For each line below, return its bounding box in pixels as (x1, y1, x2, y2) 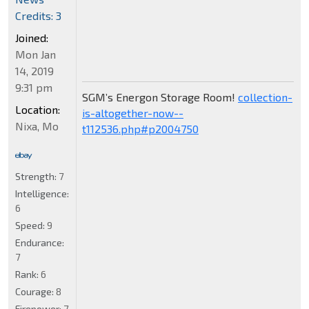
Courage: (15, 286, 56, 298)
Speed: (15, 219, 47, 232)
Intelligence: (15, 188, 69, 200)
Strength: (15, 170, 59, 183)
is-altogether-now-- (81, 106, 183, 119)
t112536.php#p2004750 (81, 121, 199, 135)
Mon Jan (15, 48, 56, 61)
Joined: (15, 31, 48, 45)
